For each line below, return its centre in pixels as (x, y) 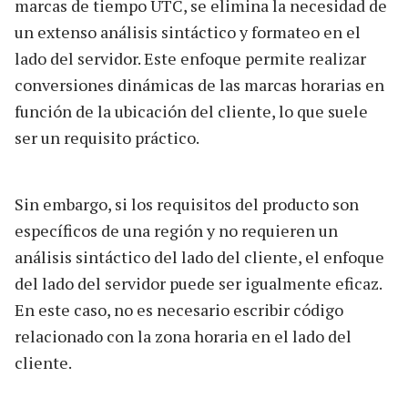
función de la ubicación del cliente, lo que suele (191, 111)
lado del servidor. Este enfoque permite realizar (190, 58)
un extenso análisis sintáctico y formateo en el (188, 31)
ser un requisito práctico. (107, 137)
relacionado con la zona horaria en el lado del (183, 336)
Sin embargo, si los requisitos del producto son (187, 204)
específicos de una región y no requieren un (176, 230)
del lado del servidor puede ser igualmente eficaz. (198, 283)
